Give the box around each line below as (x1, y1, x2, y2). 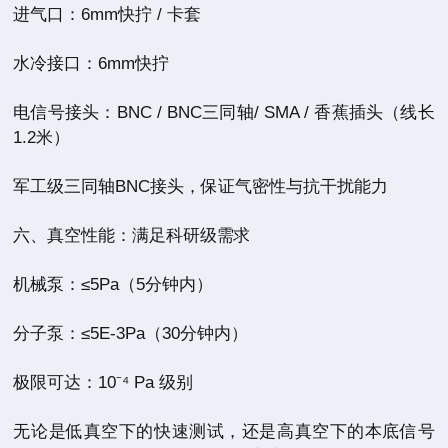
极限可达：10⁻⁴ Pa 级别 (13, 373, 194, 392)
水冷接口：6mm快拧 (13, 54, 170, 73)
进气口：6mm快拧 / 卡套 (13, 5, 202, 24)
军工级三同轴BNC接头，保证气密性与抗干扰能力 (13, 177, 389, 196)
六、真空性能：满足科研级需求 (13, 226, 252, 245)
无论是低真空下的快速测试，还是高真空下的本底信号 (13, 422, 435, 441)
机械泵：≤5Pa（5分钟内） (13, 275, 214, 294)
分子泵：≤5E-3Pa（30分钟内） (13, 324, 249, 343)
